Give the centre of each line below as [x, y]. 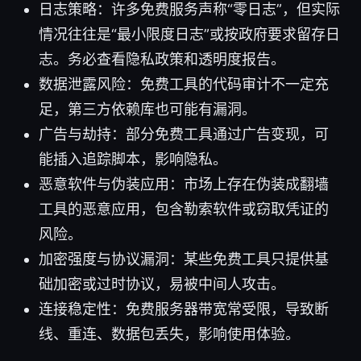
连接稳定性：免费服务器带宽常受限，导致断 [184, 309]
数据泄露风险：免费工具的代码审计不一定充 [184, 85]
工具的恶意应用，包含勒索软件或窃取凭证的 [184, 210]
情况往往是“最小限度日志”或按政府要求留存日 [189, 35]
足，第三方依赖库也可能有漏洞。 [147, 110]
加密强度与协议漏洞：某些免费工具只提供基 [184, 259]
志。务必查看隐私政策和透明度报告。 [162, 60]
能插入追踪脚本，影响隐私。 [133, 160]
